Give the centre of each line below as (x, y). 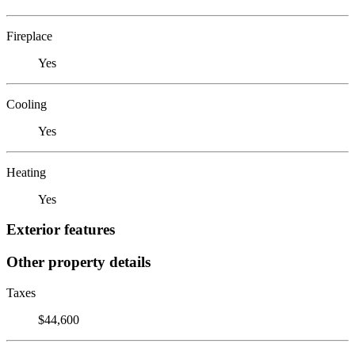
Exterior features (61, 230)
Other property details (78, 261)
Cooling (27, 104)
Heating (26, 172)
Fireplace (29, 36)
